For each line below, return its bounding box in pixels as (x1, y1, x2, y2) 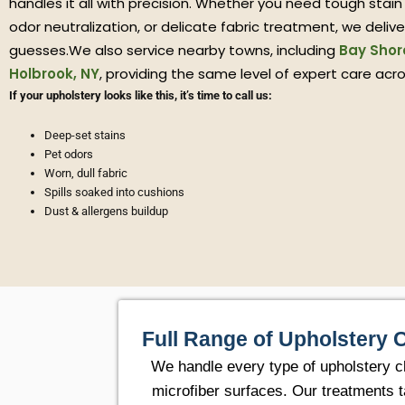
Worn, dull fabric (44, 166, 127, 181)
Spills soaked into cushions (44, 185, 184, 200)
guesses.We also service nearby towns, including (9, 41, 339, 61)
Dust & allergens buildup (44, 204, 168, 219)
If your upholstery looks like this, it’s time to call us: (9, 89, 272, 103)
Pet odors (44, 147, 93, 162)
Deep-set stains (44, 128, 126, 143)
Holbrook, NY (9, 64, 99, 84)
